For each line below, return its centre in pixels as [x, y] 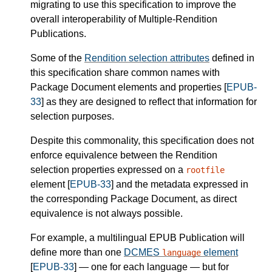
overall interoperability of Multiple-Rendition [124, 19]
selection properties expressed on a [108, 170]
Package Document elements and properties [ [128, 87]
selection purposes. [72, 117]
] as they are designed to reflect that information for [149, 102]
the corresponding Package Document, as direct [134, 199]
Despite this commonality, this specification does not [142, 141]
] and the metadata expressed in [180, 185]
